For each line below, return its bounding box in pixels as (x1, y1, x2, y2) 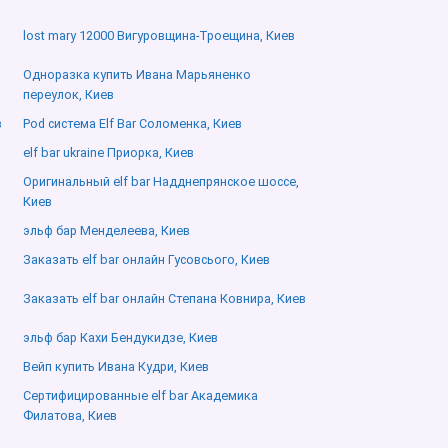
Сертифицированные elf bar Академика (22, 388, 258, 404)
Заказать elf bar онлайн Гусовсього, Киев (22, 252, 270, 268)
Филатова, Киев (22, 408, 117, 424)
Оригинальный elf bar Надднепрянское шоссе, (22, 174, 299, 190)
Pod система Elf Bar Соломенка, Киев (22, 116, 242, 132)
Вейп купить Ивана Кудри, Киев (22, 359, 209, 375)
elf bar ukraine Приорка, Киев (22, 145, 194, 161)
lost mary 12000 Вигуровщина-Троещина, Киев (22, 28, 295, 44)
